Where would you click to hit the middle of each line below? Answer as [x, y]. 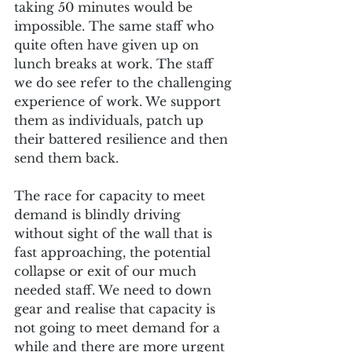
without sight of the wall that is [115, 233]
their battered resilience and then [123, 139]
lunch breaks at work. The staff [115, 63]
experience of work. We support [119, 101]
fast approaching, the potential [114, 252]
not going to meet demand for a [119, 327]
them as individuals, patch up [111, 120]
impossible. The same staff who [116, 26]
